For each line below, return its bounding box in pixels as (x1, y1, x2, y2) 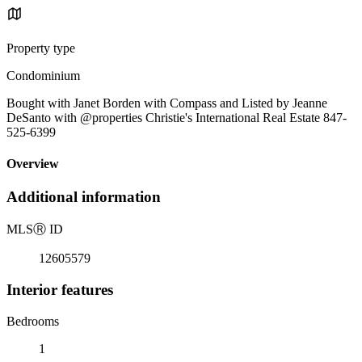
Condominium (6, 68, 80, 82)
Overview (6, 157, 59, 171)
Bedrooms (6, 314, 59, 328)
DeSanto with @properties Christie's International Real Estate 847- (6, 110, 347, 124)
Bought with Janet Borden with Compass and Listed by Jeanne (6, 95, 327, 110)
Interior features (6, 280, 113, 298)
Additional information (6, 188, 161, 206)
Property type (6, 40, 75, 55)
